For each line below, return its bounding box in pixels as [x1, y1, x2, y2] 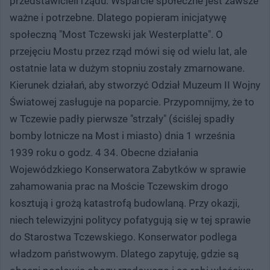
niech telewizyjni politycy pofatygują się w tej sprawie [10, 213, 251, 226]
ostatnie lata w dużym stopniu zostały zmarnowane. [10, 61, 245, 74]
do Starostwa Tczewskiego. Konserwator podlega [10, 230, 237, 243]
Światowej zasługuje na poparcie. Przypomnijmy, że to [10, 95, 254, 108]
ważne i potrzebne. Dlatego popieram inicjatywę [10, 11, 227, 24]
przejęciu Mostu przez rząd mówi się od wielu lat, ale [10, 45, 247, 57]
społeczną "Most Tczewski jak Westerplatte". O [10, 28, 223, 40]
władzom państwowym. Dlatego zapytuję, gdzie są [10, 247, 239, 260]
